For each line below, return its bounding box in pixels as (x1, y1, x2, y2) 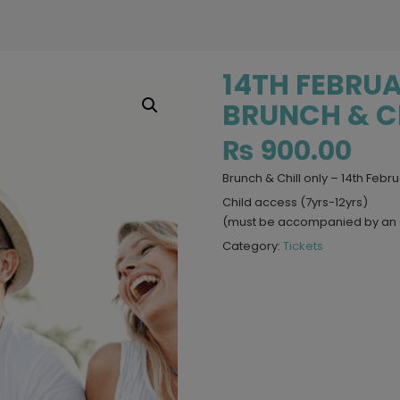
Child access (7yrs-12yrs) (221, 194, 368, 211)
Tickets (282, 237, 323, 254)
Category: (221, 237, 283, 254)
